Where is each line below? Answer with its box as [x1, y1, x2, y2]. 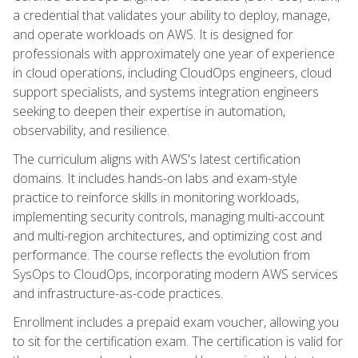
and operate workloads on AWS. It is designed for [13, 25, 293, 43]
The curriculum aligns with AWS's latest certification [13, 149, 300, 168]
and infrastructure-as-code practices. [13, 284, 223, 302]
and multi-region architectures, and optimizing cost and [13, 226, 322, 245]
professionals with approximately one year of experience [13, 44, 335, 62]
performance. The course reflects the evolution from [13, 245, 310, 264]
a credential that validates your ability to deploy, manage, [13, 6, 330, 24]
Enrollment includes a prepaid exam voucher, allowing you [13, 312, 339, 331]
